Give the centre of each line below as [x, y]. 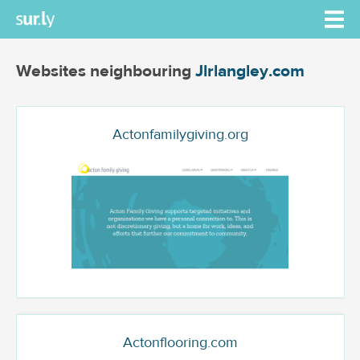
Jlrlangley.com [250, 71]
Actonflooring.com [180, 343]
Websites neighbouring [105, 71]
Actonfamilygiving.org [180, 135]
